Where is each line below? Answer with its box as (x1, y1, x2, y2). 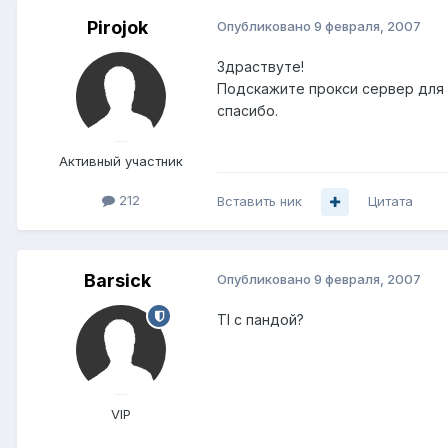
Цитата (368, 193, 413, 210)
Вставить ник (217, 193, 302, 210)
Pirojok (86, 17, 148, 39)
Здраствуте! (217, 58, 304, 76)
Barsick (83, 270, 151, 292)
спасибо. (217, 102, 278, 120)
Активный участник (59, 153, 183, 170)
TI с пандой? (217, 311, 304, 329)
